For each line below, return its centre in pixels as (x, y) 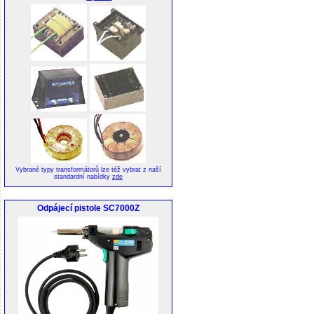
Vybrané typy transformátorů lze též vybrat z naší (88, 169)
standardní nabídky (83, 176)
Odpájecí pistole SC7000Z (88, 208)
